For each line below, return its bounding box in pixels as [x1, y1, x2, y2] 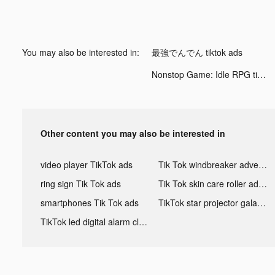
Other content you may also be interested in [41, 126, 225, 139]
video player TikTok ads [41, 158, 133, 171]
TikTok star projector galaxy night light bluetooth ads [257, 196, 266, 209]
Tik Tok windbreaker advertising [258, 158, 267, 171]
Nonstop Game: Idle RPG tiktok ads [257, 68, 266, 80]
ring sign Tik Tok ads [41, 177, 121, 190]
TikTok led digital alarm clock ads [139, 215, 147, 228]
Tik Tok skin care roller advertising [258, 177, 267, 190]
